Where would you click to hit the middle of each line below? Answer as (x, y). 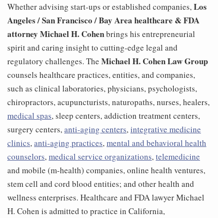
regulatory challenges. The (54, 61)
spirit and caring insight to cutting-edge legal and (92, 48)
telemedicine (178, 157)
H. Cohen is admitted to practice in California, (86, 211)
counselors (26, 157)
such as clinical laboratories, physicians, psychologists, (102, 89)
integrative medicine (166, 129)
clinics (19, 143)
